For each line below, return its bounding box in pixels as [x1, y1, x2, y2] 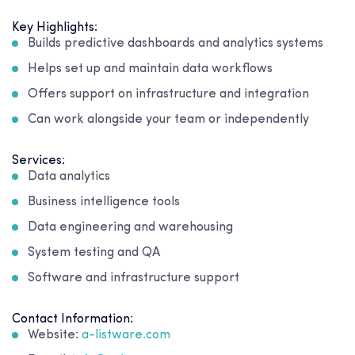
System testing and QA [28, 246, 160, 260]
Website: [28, 329, 82, 342]
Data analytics [28, 170, 110, 184]
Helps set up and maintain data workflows [28, 63, 273, 76]
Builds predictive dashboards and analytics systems [28, 37, 323, 51]
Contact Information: [12, 313, 133, 326]
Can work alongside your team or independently [28, 113, 309, 127]
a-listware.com [82, 329, 170, 342]
